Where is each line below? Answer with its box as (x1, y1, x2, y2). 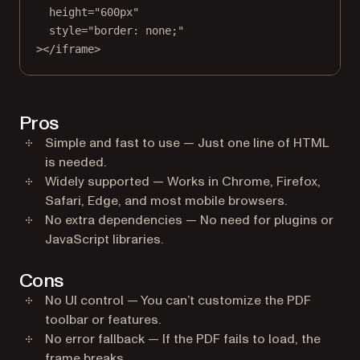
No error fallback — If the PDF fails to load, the (45, 330, 321, 348)
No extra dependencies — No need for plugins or (45, 211, 333, 229)
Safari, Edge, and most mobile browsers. (45, 192, 287, 210)
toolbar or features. (45, 311, 161, 329)
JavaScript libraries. (45, 231, 163, 248)
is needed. (45, 153, 106, 171)
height (49, 6, 88, 18)
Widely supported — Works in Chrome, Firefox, (45, 173, 321, 190)
